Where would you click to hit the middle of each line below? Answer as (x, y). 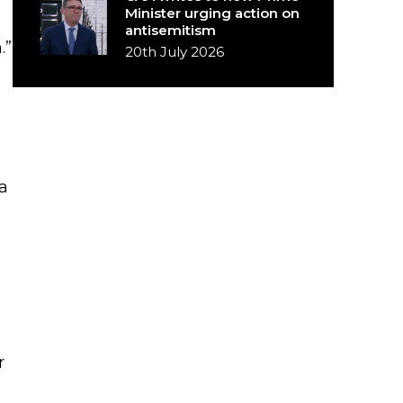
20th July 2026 (175, 52)
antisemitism (171, 30)
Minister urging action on (213, 13)
